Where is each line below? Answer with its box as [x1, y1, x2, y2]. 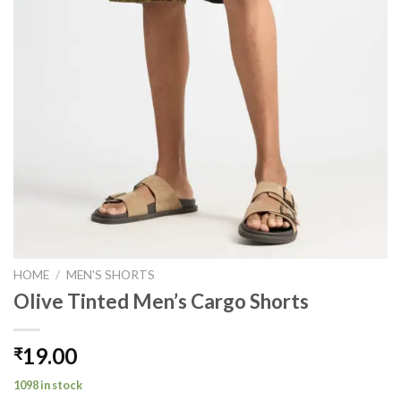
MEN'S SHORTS [66, 268, 156, 283]
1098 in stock [13, 378, 82, 393]
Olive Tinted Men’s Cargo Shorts [13, 289, 309, 314]
